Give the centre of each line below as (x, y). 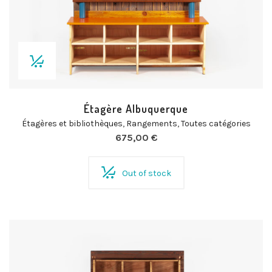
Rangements (151, 124)
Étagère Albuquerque (136, 109)
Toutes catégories (216, 124)
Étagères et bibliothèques (72, 124)
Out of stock (146, 173)
